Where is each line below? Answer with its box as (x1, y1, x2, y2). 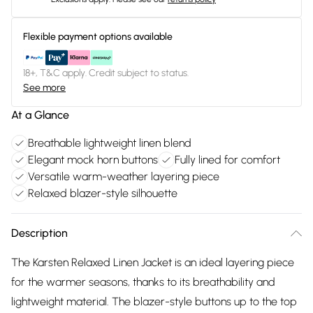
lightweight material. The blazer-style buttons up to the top (11, 295, 297, 308)
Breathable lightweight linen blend (28, 136, 191, 150)
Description (11, 226, 68, 240)
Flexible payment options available (23, 31, 173, 43)
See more (23, 82, 66, 94)
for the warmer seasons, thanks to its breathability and (11, 275, 275, 289)
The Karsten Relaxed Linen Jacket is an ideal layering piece (11, 256, 294, 269)
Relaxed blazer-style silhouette (28, 187, 177, 200)
